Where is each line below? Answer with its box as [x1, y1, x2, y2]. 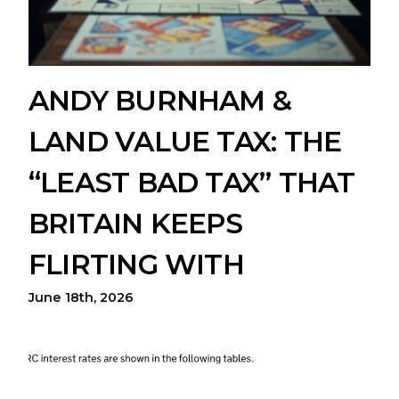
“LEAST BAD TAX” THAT [28, 166, 355, 199]
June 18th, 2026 [28, 289, 134, 305]
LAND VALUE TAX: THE [28, 125, 342, 159]
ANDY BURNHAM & [28, 84, 292, 118]
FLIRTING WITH [28, 248, 244, 281]
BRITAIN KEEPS [28, 207, 242, 240]
